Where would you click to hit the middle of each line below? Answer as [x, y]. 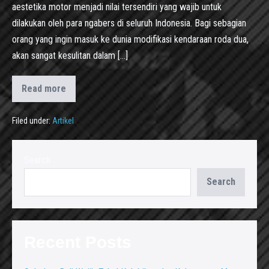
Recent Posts [78, 242]
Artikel [63, 120]
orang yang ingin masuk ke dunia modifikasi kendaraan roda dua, [130, 39]
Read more [44, 88]
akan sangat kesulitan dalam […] [70, 55]
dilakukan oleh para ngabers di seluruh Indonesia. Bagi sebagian [129, 23]
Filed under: [31, 120]
